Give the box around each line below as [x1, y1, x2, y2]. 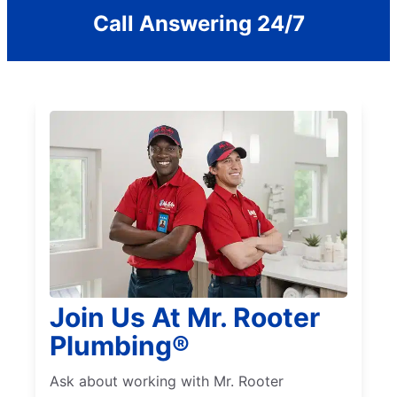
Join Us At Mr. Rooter [50, 301, 320, 334]
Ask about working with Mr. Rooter [50, 372, 284, 391]
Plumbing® [50, 330, 190, 362]
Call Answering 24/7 [92, 10, 305, 36]
